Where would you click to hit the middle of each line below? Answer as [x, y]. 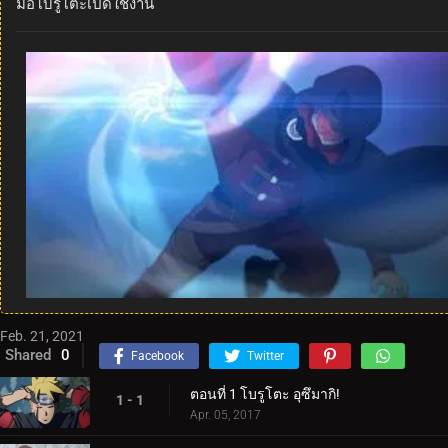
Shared [28, 354]
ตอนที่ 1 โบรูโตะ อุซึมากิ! [265, 393]
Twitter [265, 355]
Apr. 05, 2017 [225, 414]
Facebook [157, 355]
